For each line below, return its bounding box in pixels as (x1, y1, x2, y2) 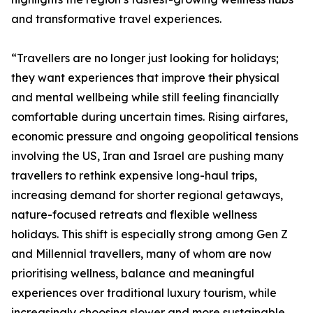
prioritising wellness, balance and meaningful (11, 266, 254, 281)
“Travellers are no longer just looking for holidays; (11, 51, 279, 66)
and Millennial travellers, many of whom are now (11, 247, 272, 261)
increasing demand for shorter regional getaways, (11, 188, 283, 203)
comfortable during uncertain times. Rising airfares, (11, 110, 288, 124)
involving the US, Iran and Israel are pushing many (11, 149, 284, 163)
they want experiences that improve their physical (11, 71, 279, 85)
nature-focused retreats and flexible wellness (11, 208, 257, 222)
